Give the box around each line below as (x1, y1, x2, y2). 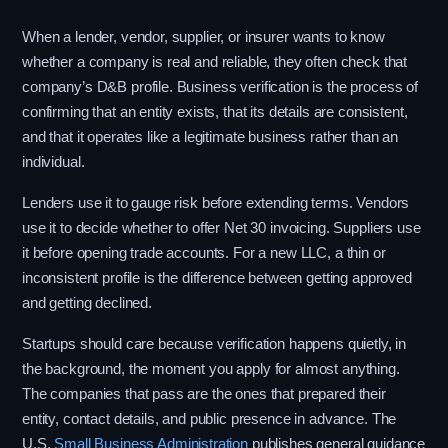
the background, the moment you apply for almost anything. (22, 361, 400, 377)
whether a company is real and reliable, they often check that (22, 54, 408, 70)
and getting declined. (22, 295, 152, 311)
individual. (22, 154, 85, 170)
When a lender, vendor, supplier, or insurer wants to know (22, 29, 385, 45)
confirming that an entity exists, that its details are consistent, (22, 104, 408, 120)
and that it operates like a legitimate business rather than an (22, 129, 398, 145)
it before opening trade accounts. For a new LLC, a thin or (22, 245, 386, 261)
